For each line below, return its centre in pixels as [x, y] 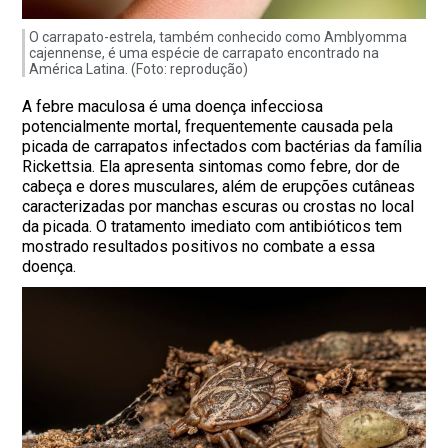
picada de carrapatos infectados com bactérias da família [222, 147]
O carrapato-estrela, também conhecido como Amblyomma [218, 37]
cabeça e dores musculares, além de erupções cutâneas [219, 187]
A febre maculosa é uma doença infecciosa [173, 107]
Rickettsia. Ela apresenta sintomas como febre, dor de [211, 167]
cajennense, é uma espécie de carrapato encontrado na [204, 53]
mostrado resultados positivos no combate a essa [199, 247]
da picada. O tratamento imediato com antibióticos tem [212, 227]
